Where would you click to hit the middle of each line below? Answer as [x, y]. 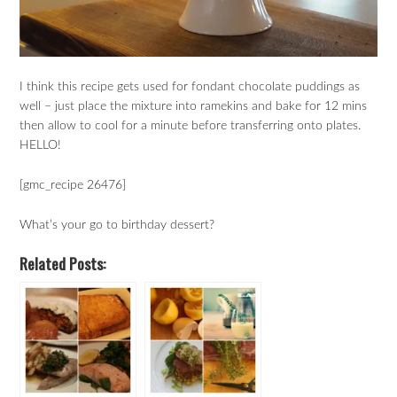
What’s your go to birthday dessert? [117, 225]
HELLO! [41, 145]
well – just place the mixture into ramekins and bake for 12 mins [194, 106]
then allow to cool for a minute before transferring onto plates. [191, 126]
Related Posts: [63, 264]
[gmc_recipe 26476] [73, 185]
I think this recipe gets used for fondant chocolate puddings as [190, 87]
